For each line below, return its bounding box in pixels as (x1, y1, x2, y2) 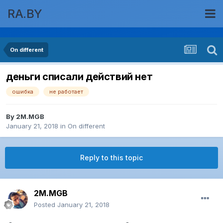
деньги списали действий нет (6, 71, 153, 83)
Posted (34, 201, 57, 209)
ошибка (12, 88, 33, 96)
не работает (49, 88, 83, 96)
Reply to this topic (80, 153, 143, 162)
